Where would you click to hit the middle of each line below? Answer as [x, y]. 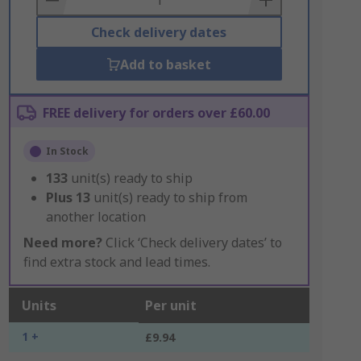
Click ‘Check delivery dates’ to [192, 243]
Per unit [170, 305]
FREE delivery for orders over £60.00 [156, 113]
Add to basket [165, 64]
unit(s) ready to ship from [170, 197]
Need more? [62, 243]
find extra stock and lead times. [116, 262]
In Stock [67, 151]
